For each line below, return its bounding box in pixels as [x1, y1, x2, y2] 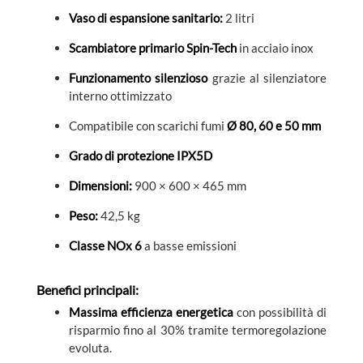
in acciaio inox [237, 40, 314, 55]
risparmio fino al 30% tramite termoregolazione [69, 322, 327, 338]
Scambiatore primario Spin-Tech [69, 40, 237, 55]
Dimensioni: [69, 177, 132, 193]
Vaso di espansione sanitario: [69, 10, 223, 25]
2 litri [223, 10, 254, 25]
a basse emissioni [142, 237, 237, 253]
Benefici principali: [36, 281, 139, 297]
